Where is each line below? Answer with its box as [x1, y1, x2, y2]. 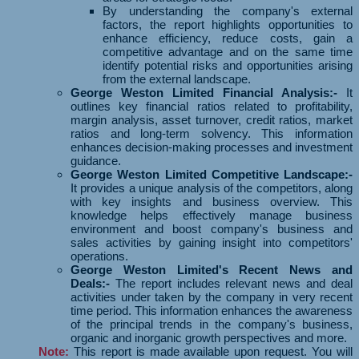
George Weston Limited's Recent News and [71, 263, 353, 277]
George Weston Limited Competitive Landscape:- [71, 167, 353, 182]
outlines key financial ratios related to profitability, [71, 99, 353, 114]
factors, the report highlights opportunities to [103, 18, 353, 32]
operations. [71, 249, 128, 264]
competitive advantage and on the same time [103, 45, 353, 59]
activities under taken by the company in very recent [71, 290, 353, 305]
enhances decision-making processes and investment [71, 140, 353, 155]
